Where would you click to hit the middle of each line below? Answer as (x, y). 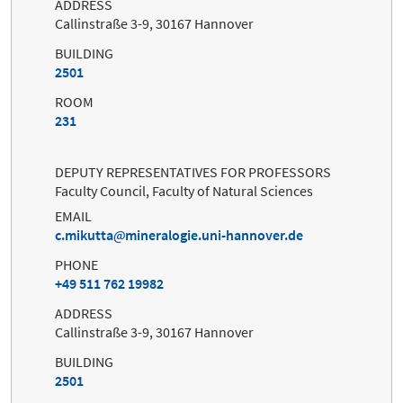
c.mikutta (84, 235)
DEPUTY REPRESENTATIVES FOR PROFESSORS (193, 172)
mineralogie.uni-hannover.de (214, 235)
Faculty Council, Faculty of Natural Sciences (184, 191)
